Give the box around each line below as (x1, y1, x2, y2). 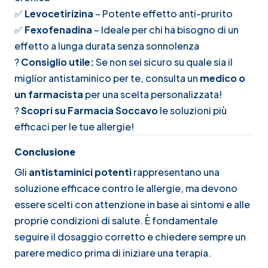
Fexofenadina (25, 23, 92, 36)
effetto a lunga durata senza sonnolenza (14, 39, 199, 52)
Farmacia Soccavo (68, 103, 158, 117)
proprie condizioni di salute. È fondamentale (14, 214, 218, 227)
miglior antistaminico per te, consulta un (14, 71, 200, 84)
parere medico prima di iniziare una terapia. (14, 246, 211, 259)
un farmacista (14, 87, 83, 100)
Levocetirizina (25, 7, 93, 20)
